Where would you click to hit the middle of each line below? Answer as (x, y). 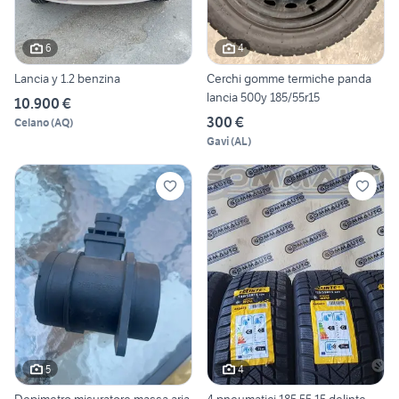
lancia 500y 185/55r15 (263, 97)
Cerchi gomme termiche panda (289, 78)
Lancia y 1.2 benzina (67, 78)
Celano (32, 122)
